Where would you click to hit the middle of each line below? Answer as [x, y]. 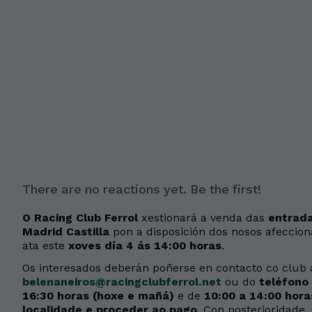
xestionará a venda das [203, 218]
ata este [45, 245]
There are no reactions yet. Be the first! [142, 189]
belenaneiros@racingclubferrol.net [122, 282]
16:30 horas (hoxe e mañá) [98, 296]
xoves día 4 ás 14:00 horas [145, 245]
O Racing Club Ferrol [80, 218]
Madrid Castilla [66, 232]
